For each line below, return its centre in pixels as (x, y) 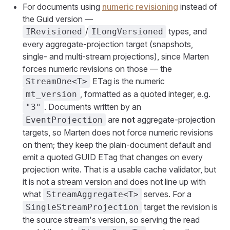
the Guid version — (58, 19)
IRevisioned (54, 31)
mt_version (51, 94)
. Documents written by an (93, 107)
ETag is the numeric (128, 81)
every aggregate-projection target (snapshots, (108, 44)
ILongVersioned (127, 31)
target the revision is (180, 207)
